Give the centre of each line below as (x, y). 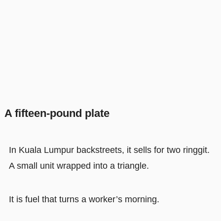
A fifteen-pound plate (57, 113)
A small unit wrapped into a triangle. (79, 166)
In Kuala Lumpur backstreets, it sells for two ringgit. (109, 150)
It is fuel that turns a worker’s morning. (84, 199)
